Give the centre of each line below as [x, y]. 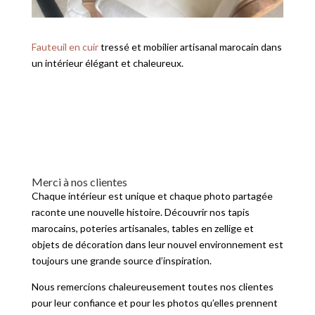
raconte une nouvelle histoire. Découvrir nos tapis [140, 212]
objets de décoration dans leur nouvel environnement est [157, 245]
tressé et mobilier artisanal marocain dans [190, 47]
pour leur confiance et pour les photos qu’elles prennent [154, 303]
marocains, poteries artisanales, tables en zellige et [142, 229]
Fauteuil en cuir [65, 47]
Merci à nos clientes [79, 182]
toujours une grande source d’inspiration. [121, 261]
